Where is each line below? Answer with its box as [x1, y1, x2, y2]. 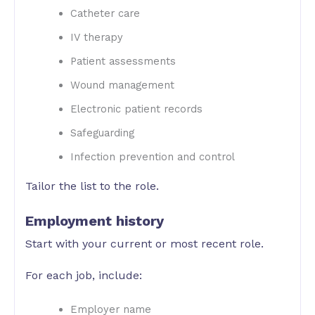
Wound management [70, 79, 174, 92]
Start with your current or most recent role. [25, 236, 264, 250]
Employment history [25, 212, 164, 229]
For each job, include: [25, 269, 142, 283]
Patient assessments [70, 55, 176, 68]
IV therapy [70, 31, 123, 44]
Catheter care [70, 7, 140, 20]
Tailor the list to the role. [25, 179, 159, 193]
